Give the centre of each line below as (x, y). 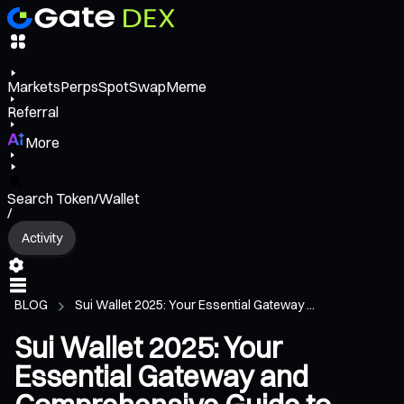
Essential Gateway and (161, 377)
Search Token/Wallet (73, 199)
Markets (34, 87)
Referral (33, 112)
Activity (42, 238)
